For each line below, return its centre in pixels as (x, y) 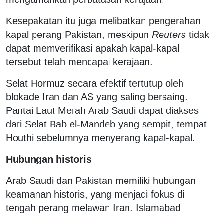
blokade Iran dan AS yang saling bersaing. (97, 97)
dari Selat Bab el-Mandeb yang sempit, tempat (106, 124)
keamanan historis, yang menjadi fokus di (95, 194)
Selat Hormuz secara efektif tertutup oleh (95, 83)
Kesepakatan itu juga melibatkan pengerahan (103, 21)
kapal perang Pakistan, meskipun (79, 35)
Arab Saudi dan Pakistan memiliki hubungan (101, 181)
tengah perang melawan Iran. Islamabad (93, 208)
